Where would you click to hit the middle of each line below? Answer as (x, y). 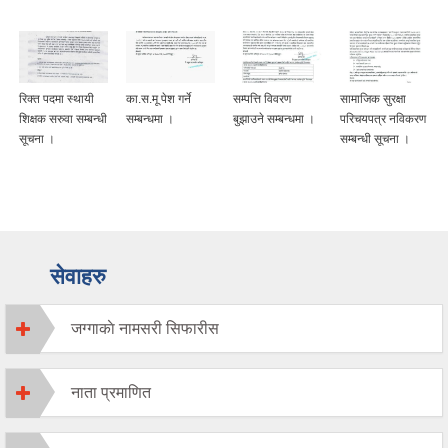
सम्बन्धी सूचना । (375, 139)
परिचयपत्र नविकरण (383, 119)
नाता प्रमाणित (111, 393)
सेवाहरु (78, 277)
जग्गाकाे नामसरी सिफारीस (145, 329)
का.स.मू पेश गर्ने (158, 99)
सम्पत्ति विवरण (262, 99)
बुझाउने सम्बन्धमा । (274, 119)
